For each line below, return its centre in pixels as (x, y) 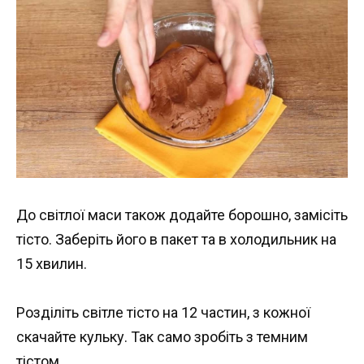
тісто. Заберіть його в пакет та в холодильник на (176, 239)
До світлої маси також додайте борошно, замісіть (182, 214)
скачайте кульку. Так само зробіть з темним (162, 337)
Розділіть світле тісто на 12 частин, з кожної (163, 313)
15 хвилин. (52, 263)
